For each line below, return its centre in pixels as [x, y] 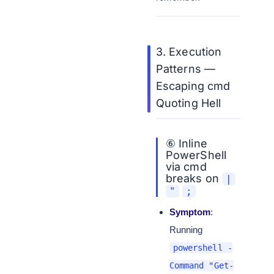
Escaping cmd [193, 86]
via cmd [186, 167]
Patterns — [186, 69]
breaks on [194, 178]
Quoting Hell [188, 103]
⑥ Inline [187, 143]
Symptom [190, 212]
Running [186, 230]
